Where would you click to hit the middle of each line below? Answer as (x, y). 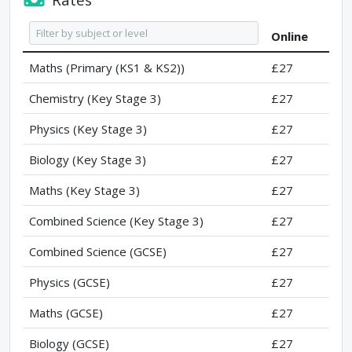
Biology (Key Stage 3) (88, 160)
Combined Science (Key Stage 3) (116, 221)
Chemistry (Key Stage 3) (95, 99)
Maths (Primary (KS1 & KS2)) (107, 68)
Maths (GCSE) (66, 313)
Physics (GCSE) (70, 282)
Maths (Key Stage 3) (84, 191)
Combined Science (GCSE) (98, 252)
